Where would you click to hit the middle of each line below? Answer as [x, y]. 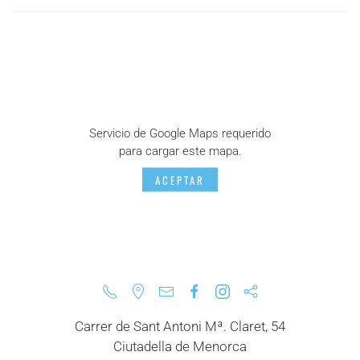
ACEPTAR [180, 180]
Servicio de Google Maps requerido [180, 133]
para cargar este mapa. [180, 151]
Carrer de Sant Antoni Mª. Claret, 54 [180, 327]
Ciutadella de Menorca [180, 347]
